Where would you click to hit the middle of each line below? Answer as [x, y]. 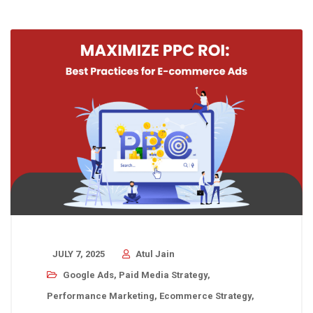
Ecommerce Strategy [205, 296]
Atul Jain [155, 254]
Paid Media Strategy [163, 275]
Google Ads [88, 275]
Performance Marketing [101, 296]
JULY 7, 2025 [79, 254]
